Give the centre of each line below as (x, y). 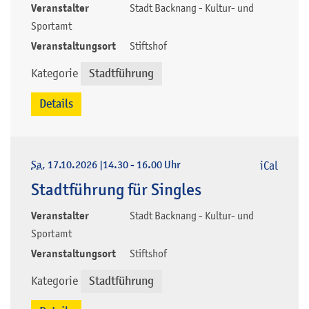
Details (56, 103)
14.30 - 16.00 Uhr (141, 165)
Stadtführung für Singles (116, 189)
